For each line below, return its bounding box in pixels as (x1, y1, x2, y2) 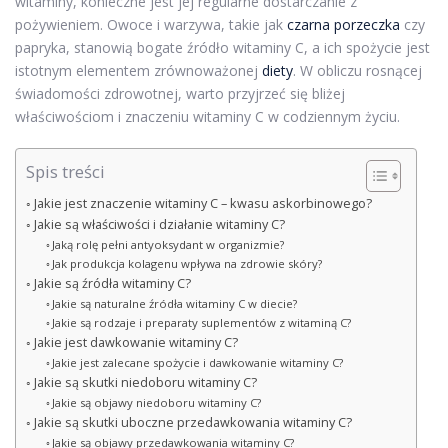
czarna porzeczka (287, 14, 400, 34)
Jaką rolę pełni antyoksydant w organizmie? (52, 236, 285, 252)
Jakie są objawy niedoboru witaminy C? (52, 394, 262, 410)
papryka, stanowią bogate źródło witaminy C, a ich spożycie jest (15, 37, 430, 57)
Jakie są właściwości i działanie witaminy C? (33, 215, 285, 233)
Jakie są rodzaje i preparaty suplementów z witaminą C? (52, 314, 352, 330)
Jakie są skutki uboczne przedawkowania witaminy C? (33, 413, 352, 431)
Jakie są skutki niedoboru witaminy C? (33, 373, 257, 391)
